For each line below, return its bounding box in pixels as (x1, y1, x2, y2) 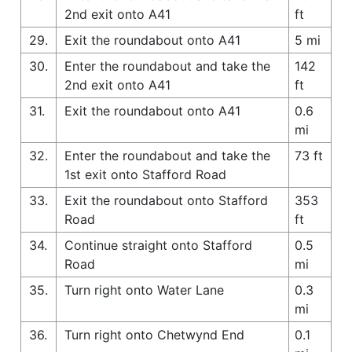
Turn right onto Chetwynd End (64, 326, 244, 343)
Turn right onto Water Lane (64, 281, 224, 298)
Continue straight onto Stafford (64, 236, 252, 253)
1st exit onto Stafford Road (64, 166, 226, 182)
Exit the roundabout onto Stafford (64, 192, 268, 208)
